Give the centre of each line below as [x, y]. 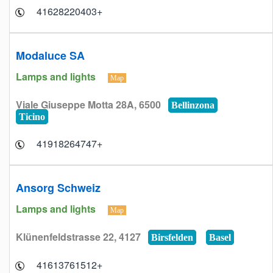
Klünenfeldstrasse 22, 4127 [82, 237]
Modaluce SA [50, 55]
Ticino [32, 117]
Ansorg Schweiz [58, 188]
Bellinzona [193, 105]
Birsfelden [172, 237]
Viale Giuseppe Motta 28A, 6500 [92, 105]
